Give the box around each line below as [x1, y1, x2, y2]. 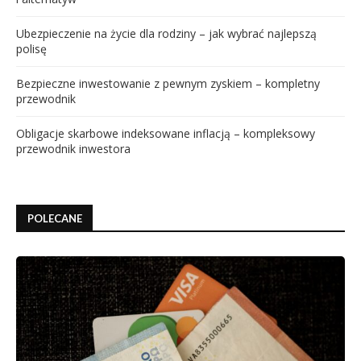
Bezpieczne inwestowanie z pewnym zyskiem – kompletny [16, 75, 320, 91]
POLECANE [27, 211, 82, 225]
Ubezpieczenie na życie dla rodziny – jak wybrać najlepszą [16, 25, 317, 41]
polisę [16, 40, 47, 56]
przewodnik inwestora [16, 140, 131, 156]
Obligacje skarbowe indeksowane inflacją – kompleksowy [16, 125, 315, 141]
